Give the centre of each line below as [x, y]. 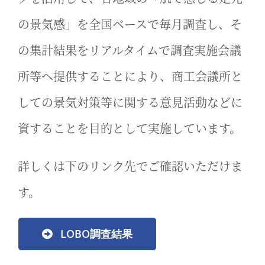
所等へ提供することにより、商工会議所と [130, 76]
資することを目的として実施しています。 [129, 128]
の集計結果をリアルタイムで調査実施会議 [129, 50]
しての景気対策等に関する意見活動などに [130, 102]
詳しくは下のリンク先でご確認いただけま [130, 166]
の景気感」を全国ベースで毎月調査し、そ [130, 24]
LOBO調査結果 [96, 234]
